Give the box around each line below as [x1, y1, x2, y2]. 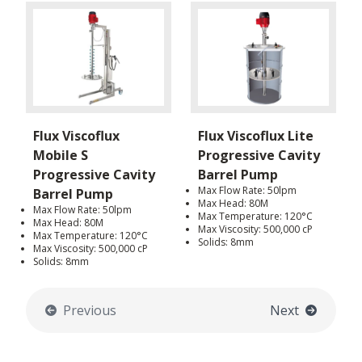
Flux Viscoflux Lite [198, 127, 314, 145]
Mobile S [33, 146, 88, 165]
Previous [63, 301, 116, 320]
